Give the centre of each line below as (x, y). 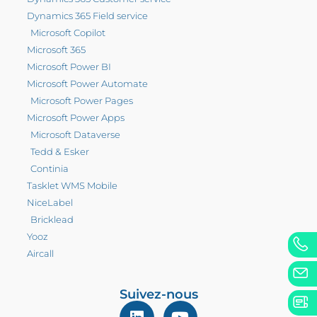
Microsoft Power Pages (82, 101)
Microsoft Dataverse (76, 135)
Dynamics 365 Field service (88, 16)
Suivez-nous (158, 294)
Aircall (41, 254)
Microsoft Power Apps (76, 118)
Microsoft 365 (57, 50)
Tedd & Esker (60, 152)
